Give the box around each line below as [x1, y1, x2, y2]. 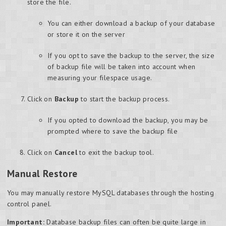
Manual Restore [7, 167, 78, 180]
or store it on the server [47, 30, 125, 39]
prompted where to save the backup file [47, 127, 178, 136]
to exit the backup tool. [77, 148, 154, 157]
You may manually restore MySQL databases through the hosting [7, 188, 214, 198]
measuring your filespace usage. [47, 73, 152, 83]
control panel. [7, 199, 52, 209]
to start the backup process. [79, 94, 170, 104]
